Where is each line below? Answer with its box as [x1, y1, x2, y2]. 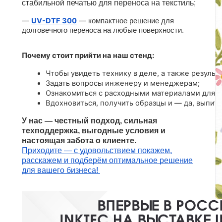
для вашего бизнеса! [22, 166, 100, 175]
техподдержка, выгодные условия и [22, 126, 166, 135]
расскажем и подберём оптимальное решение [22, 156, 193, 165]
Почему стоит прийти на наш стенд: [22, 51, 154, 60]
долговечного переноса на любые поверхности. [22, 26, 184, 35]
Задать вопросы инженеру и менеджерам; [46, 79, 200, 88]
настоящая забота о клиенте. [22, 136, 136, 145]
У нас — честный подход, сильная [22, 116, 157, 125]
